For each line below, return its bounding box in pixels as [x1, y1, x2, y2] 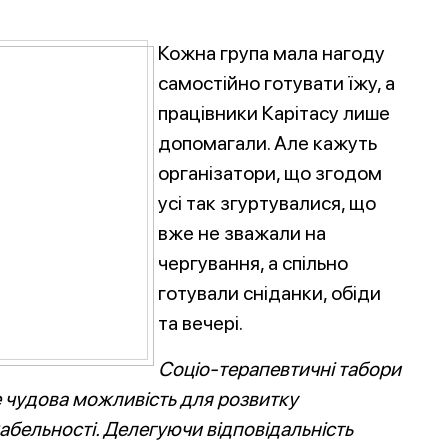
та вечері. [158, 311, 243, 335]
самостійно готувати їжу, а [158, 71, 395, 95]
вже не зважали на [158, 221, 326, 245]
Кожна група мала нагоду [158, 41, 385, 65]
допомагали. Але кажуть [158, 131, 377, 155]
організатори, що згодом [158, 161, 382, 185]
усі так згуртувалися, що [158, 191, 376, 215]
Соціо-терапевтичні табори [158, 357, 401, 381]
